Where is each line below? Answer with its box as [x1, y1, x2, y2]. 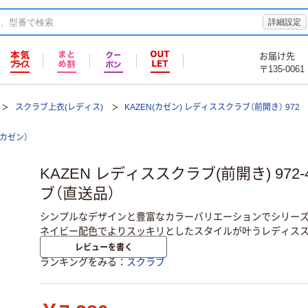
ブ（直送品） [40, 185, 115, 203]
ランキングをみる [40, 256, 117, 268]
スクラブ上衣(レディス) [14, 102, 103, 112]
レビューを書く [74, 241, 133, 253]
